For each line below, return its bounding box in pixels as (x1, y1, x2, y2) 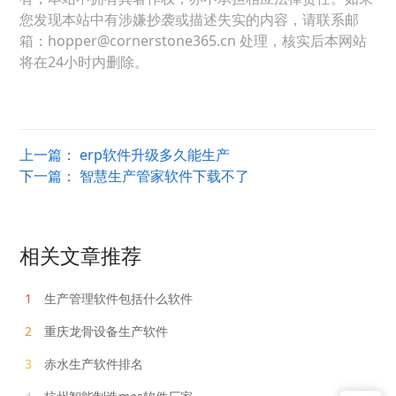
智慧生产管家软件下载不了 (80, 165, 250, 186)
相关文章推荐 (19, 240, 142, 270)
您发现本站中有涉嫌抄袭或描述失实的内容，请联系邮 (19, 9, 360, 29)
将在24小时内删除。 (19, 51, 149, 72)
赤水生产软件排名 (41, 354, 144, 372)
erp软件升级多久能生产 (80, 144, 231, 164)
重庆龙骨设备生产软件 (41, 322, 169, 339)
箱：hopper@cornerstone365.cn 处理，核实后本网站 (19, 30, 368, 50)
